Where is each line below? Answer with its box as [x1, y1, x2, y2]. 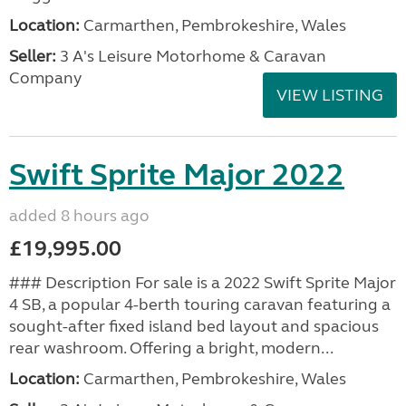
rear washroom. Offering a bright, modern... [9, 338, 333, 358]
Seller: [9, 46, 56, 66]
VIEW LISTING [276, 85, 383, 105]
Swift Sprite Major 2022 [9, 156, 344, 194]
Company [9, 68, 82, 88]
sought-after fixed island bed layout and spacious [9, 316, 379, 336]
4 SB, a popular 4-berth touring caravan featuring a [9, 295, 391, 314]
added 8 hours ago [9, 206, 150, 226]
